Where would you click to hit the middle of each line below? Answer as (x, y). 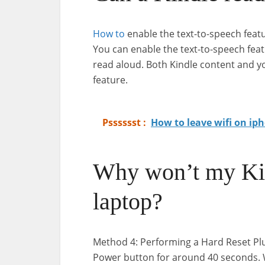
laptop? (128, 202)
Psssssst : (124, 123)
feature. (110, 80)
